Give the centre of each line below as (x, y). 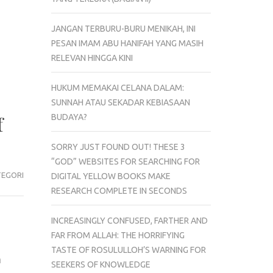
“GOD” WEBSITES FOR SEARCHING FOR (125, 161)
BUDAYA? (69, 117)
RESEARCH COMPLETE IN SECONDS (119, 190)
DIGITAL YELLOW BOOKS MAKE (111, 176)
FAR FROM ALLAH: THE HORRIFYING (118, 235)
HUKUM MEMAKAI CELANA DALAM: (117, 87)
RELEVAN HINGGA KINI (92, 58)
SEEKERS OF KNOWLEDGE (101, 264)
